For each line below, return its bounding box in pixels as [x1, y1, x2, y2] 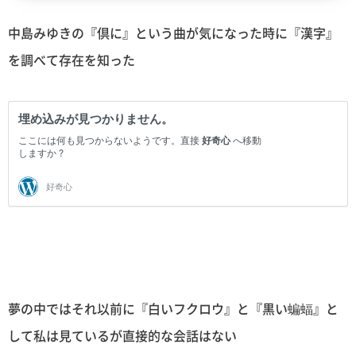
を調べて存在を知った [8, 50, 135, 70]
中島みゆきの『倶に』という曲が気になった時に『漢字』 [8, 23, 339, 43]
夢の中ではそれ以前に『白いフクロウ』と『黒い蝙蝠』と [8, 298, 339, 318]
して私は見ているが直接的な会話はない [8, 325, 237, 345]
